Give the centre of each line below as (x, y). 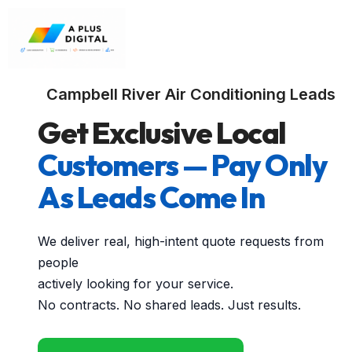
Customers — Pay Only (182, 165)
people (58, 263)
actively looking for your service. (136, 284)
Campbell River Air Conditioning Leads (191, 95)
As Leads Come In (151, 198)
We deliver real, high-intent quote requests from (181, 242)
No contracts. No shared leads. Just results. (169, 305)
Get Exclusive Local (162, 133)
